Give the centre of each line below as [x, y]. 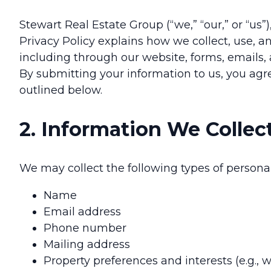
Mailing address [87, 245]
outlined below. [61, 90]
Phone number [85, 228]
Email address [82, 212]
